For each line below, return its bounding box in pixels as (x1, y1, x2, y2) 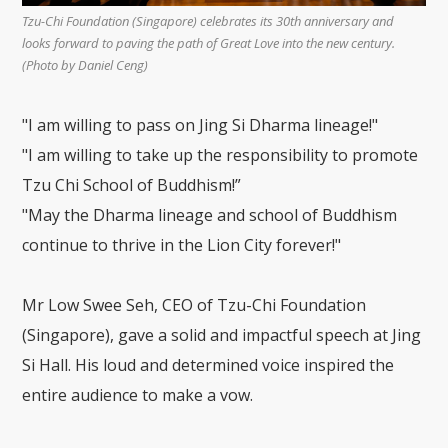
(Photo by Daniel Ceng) (22, 55, 149, 74)
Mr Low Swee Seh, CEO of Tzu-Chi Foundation (22, 293, 367, 316)
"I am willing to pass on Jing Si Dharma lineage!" (22, 113, 379, 136)
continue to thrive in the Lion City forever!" (22, 233, 342, 256)
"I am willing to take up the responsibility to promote (22, 143, 419, 166)
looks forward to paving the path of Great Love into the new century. (22, 33, 396, 52)
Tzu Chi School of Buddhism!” (22, 173, 242, 196)
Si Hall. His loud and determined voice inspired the (22, 353, 395, 376)
